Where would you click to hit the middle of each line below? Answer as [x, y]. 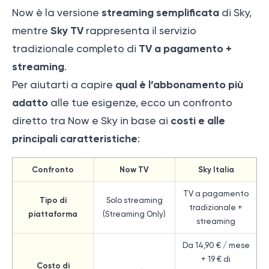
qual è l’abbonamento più [179, 85]
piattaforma [53, 214]
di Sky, [235, 13]
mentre [31, 31]
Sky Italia [216, 169]
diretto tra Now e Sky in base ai [91, 121]
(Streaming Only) [134, 214]
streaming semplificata [160, 13]
